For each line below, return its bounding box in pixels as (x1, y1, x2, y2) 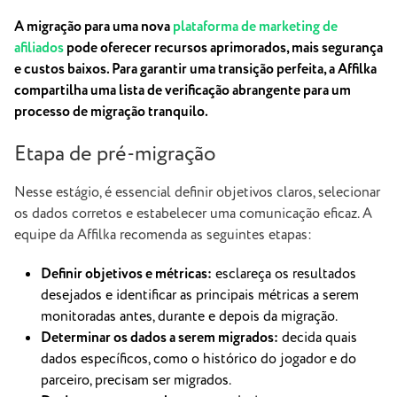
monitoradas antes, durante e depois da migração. (41, 306, 338, 327)
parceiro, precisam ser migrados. (41, 370, 231, 391)
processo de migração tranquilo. (14, 101, 208, 122)
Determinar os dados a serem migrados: (41, 327, 278, 348)
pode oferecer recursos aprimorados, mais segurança (64, 37, 383, 58)
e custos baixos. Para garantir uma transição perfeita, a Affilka (14, 58, 377, 80)
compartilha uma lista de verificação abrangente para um (14, 80, 351, 101)
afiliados (14, 37, 64, 58)
